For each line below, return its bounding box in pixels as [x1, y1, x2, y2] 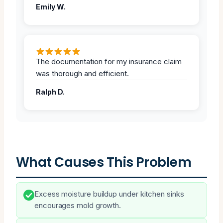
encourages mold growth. [34, 201, 121, 210]
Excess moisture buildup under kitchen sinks [34, 189, 184, 199]
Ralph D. [36, 87, 65, 96]
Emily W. [36, 2, 66, 11]
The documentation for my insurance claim [36, 56, 182, 66]
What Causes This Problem [16, 152, 192, 171]
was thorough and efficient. [36, 68, 129, 78]
